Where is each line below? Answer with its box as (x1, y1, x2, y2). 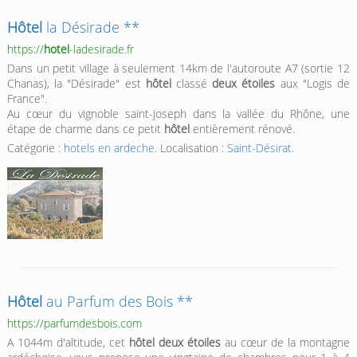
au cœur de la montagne (221, 335, 351, 351)
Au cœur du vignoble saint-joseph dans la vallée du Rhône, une (6, 106, 351, 122)
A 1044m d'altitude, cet (6, 335, 129, 351)
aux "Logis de (275, 76, 351, 92)
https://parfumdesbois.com (6, 316, 142, 331)
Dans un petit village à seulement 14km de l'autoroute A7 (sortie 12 (6, 61, 351, 76)
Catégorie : (6, 140, 64, 156)
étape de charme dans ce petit (6, 121, 164, 137)
